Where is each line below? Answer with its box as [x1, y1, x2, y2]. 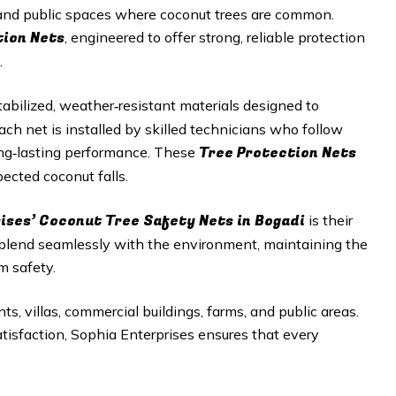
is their [308, 211, 353, 229]
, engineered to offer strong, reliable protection [65, 28, 365, 46]
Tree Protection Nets [199, 142, 356, 164]
